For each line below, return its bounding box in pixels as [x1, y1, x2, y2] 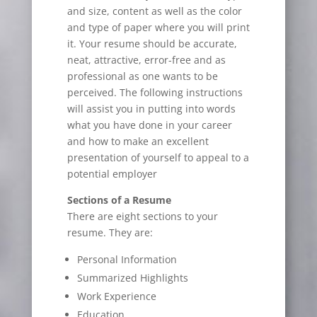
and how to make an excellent [67, 134, 209, 149]
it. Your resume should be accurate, [67, 37, 237, 51]
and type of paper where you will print [67, 21, 250, 35]
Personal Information [76, 253, 177, 267]
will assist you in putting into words [67, 102, 236, 116]
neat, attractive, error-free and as [67, 53, 226, 67]
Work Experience [76, 289, 156, 304]
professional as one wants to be [67, 69, 218, 83]
